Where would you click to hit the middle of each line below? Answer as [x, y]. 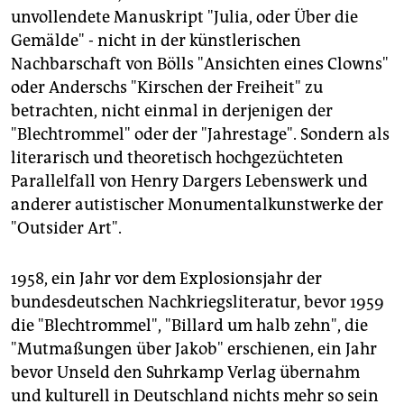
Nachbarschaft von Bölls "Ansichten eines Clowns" [200, 64]
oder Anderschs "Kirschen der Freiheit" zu [167, 87]
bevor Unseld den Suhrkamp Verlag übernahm [185, 372]
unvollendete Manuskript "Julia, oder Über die [184, 17]
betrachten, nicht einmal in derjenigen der [172, 110]
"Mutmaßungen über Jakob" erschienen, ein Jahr [194, 349]
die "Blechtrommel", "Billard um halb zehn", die [189, 325]
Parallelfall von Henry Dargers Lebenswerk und [189, 181]
